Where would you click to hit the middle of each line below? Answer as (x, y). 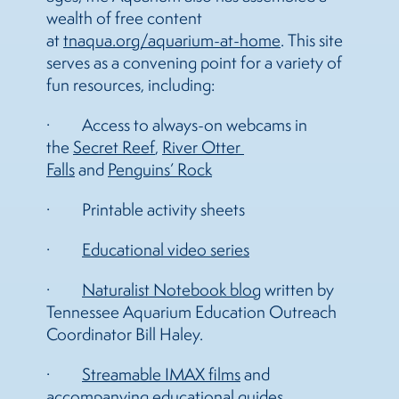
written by (297, 290)
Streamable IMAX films (161, 375)
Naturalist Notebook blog (171, 290)
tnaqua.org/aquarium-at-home (172, 41)
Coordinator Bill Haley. (125, 334)
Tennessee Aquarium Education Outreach (191, 312)
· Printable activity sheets (146, 210)
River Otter (201, 147)
